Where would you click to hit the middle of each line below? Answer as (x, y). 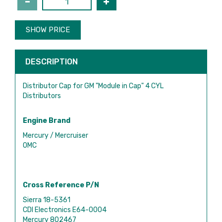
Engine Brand (47, 120)
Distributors (42, 96)
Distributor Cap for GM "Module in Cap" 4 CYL (93, 86)
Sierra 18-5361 (47, 200)
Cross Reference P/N (61, 185)
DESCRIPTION (52, 61)
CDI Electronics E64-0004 (65, 210)
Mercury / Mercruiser (55, 135)
